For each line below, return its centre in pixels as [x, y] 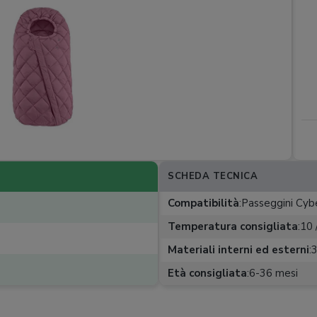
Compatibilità [203, 203]
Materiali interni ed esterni [238, 250]
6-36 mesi [273, 273]
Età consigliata [207, 273]
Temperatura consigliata [233, 226]
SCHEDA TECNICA [213, 176]
